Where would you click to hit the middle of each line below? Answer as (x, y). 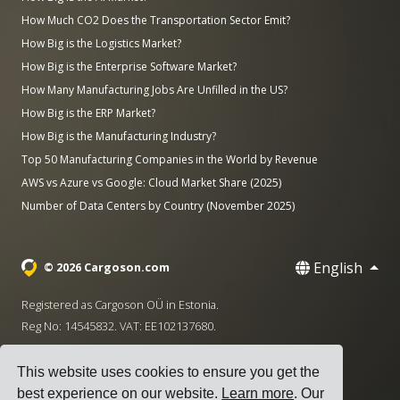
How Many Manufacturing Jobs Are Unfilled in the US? (154, 89)
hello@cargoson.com (167, 383)
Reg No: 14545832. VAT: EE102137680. (119, 325)
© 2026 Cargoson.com (106, 267)
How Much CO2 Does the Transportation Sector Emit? (156, 20)
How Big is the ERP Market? (88, 112)
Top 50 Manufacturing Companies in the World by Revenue (170, 159)
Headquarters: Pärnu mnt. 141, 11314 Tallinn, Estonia (158, 354)
